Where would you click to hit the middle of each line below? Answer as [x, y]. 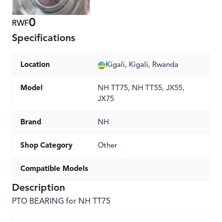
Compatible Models [54, 169]
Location [35, 65]
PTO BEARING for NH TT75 [61, 202]
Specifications [44, 39]
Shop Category [46, 146]
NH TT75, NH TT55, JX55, [141, 88]
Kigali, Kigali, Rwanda [142, 65]
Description [38, 188]
